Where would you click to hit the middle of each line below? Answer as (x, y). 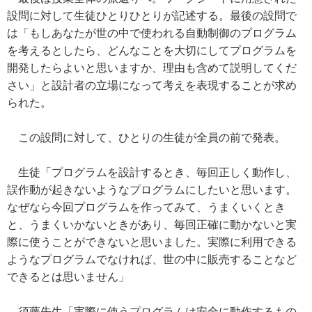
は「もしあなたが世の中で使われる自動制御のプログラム (152, 33)
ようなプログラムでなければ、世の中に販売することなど (152, 260)
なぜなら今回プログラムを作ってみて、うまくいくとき (146, 208)
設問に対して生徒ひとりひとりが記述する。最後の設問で (152, 16)
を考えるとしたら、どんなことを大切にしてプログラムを (152, 51)
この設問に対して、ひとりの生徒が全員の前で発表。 (146, 138)
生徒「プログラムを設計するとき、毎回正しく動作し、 (152, 173)
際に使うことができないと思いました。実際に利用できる (152, 242)
